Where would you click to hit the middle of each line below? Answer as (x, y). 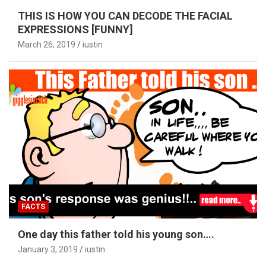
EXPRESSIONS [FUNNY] (75, 30)
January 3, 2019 (48, 250)
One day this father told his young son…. (116, 235)
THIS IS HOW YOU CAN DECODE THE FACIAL (125, 16)
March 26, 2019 (47, 45)
